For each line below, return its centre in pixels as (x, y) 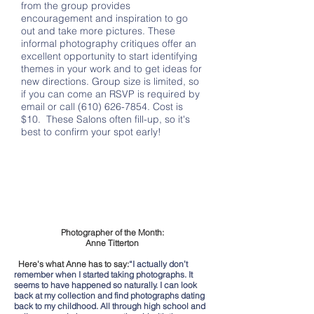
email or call (49, 107)
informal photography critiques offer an (109, 43)
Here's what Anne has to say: (71, 264)
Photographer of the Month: (112, 232)
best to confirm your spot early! (91, 132)
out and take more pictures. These (98, 31)
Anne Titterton (112, 243)
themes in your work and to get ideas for (111, 69)
